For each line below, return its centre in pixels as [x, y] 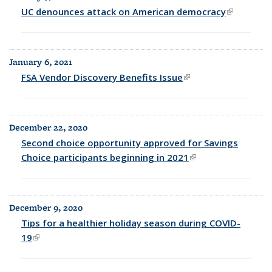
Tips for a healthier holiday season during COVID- [131, 223]
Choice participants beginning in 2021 [105, 157]
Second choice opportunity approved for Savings [130, 142]
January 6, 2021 [41, 62]
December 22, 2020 [48, 127]
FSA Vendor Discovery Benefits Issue [102, 77]
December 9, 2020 [46, 207]
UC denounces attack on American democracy [124, 11]
